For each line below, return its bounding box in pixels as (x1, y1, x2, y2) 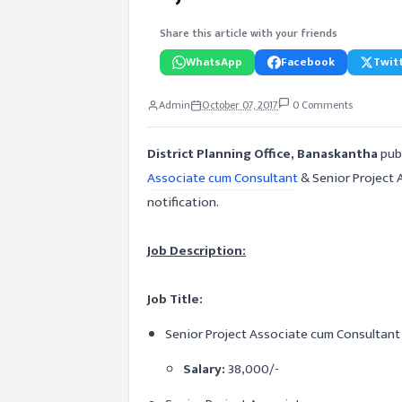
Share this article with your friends (160, 24, 337, 42)
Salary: (183, 358, 225, 380)
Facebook (281, 52, 335, 72)
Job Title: (147, 288, 203, 310)
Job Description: (147, 240, 246, 262)
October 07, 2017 (202, 96, 278, 114)
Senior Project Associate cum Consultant (165, 323, 400, 345)
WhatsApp (186, 52, 242, 72)
